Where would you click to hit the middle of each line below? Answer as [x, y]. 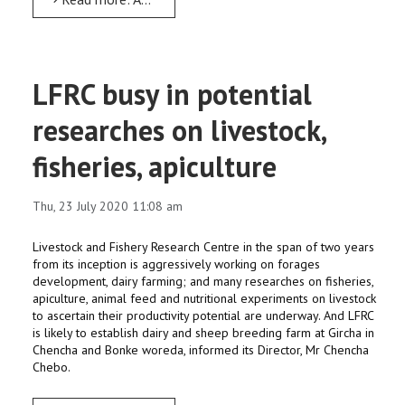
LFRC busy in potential [172, 94]
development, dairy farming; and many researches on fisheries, [203, 281]
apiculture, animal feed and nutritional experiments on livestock [204, 298]
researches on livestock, [179, 130]
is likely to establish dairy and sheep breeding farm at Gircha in [203, 333]
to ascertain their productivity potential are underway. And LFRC [203, 316]
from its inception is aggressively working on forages [176, 264]
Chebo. [52, 367]
